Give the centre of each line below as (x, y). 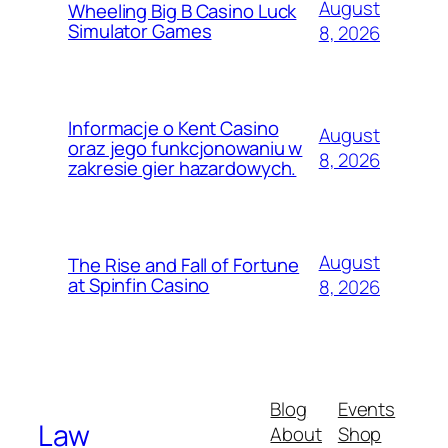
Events (366, 408)
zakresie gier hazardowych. (182, 168)
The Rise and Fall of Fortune (184, 265)
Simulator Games (140, 31)
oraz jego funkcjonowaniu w (185, 148)
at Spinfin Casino (139, 285)
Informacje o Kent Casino (173, 128)
